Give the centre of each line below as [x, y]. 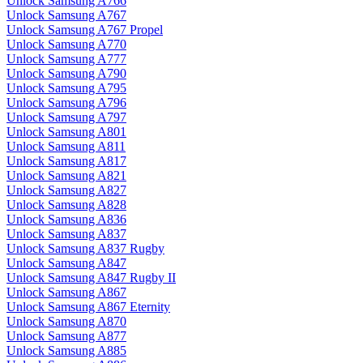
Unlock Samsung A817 [66, 161]
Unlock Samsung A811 [66, 147]
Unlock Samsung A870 [66, 322]
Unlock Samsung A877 [66, 336]
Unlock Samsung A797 [66, 117]
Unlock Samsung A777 [66, 59]
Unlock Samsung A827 [66, 190]
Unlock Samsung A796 [66, 103]
